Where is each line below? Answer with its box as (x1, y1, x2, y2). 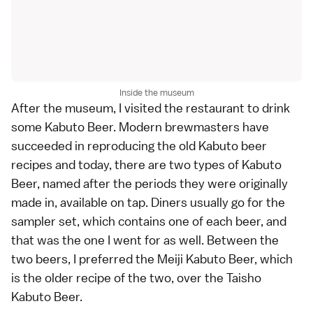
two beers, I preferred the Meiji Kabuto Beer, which (11, 250, 293, 267)
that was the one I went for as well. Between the (11, 231, 279, 248)
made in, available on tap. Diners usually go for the (11, 194, 285, 210)
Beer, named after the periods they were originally (11, 175, 288, 191)
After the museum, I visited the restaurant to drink (11, 99, 290, 116)
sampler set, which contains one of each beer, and (11, 212, 286, 229)
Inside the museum (119, 86, 194, 99)
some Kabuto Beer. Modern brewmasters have (11, 118, 269, 135)
